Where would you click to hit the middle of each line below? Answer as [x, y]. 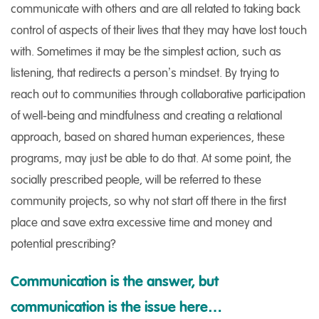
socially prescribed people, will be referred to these [136, 179]
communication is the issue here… [116, 307]
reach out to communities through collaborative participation [158, 94]
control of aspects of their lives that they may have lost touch [159, 30]
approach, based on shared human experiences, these [148, 137]
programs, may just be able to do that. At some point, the [151, 158]
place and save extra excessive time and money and [141, 222]
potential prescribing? [63, 244]
